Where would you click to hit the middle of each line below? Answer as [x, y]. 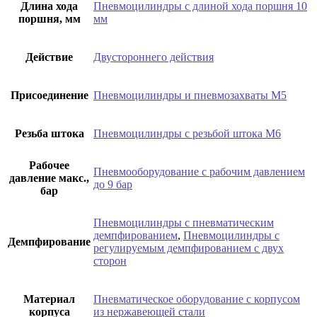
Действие [49, 57]
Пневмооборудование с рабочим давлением [199, 171]
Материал [49, 299]
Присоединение [49, 95]
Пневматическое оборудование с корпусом [197, 299]
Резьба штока [49, 133]
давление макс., [49, 178]
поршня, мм [49, 18]
